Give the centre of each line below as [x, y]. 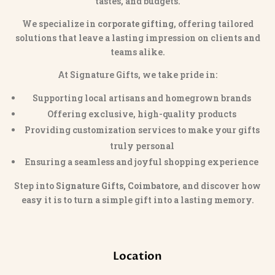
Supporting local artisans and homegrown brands [142, 98]
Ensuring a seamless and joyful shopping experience [142, 162]
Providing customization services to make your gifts [142, 130]
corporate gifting [135, 24]
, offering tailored [213, 24]
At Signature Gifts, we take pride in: [137, 75]
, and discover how [219, 186]
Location [137, 257]
